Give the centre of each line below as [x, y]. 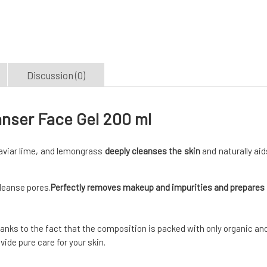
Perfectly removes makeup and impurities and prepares [158, 187]
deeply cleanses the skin [152, 151]
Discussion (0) [56, 75]
